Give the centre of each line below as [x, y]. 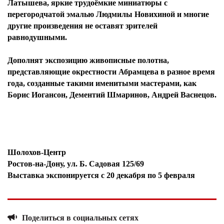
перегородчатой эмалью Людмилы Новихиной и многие [108, 14]
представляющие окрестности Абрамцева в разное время [111, 72]
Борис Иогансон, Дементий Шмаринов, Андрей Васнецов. [112, 95]
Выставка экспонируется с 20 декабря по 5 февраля [101, 175]
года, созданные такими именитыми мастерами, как [102, 83]
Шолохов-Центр [37, 152]
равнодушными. [37, 37]
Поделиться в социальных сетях [79, 218]
